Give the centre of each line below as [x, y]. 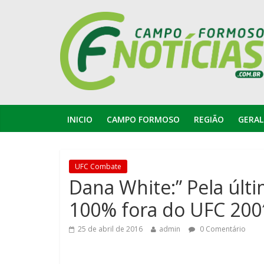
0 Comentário [222, 229]
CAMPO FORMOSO [143, 119]
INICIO [80, 119]
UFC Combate [98, 166]
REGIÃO [209, 119]
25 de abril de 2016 [110, 229]
